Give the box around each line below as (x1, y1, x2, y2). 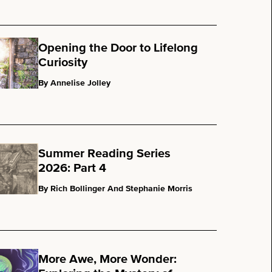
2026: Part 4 (38, 161, 107, 174)
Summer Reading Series (38, 147, 171, 160)
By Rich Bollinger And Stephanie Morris (38, 184, 193, 193)
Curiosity (38, 56, 88, 69)
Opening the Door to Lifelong (38, 42, 199, 54)
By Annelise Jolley (38, 79, 111, 87)
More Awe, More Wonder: (38, 253, 177, 265)
